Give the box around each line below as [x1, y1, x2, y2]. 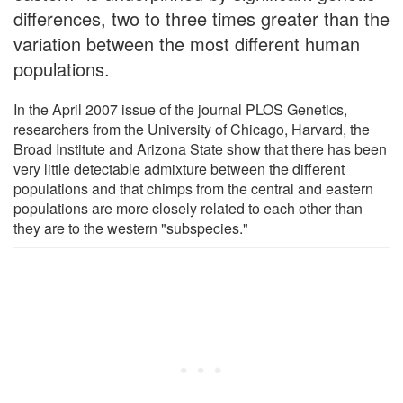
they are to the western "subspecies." [13, 217, 248, 238]
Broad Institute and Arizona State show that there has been [13, 138, 387, 159]
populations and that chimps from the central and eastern [13, 177, 373, 199]
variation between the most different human [13, 30, 360, 57]
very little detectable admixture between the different [13, 157, 345, 179]
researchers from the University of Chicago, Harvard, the [13, 118, 370, 139]
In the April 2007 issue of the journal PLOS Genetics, [13, 98, 347, 120]
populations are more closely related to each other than [13, 197, 363, 219]
